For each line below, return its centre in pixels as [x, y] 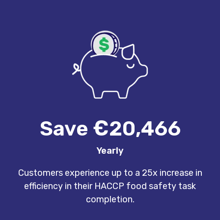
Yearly [110, 151]
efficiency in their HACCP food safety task [110, 186]
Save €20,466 [110, 128]
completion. [110, 199]
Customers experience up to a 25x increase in [110, 173]
